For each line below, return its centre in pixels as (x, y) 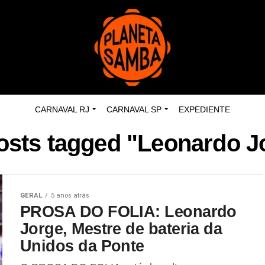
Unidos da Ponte (82, 246)
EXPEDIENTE (204, 109)
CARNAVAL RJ (62, 109)
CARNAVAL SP (134, 109)
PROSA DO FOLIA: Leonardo (128, 211)
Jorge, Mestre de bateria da (121, 229)
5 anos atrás (70, 195)
